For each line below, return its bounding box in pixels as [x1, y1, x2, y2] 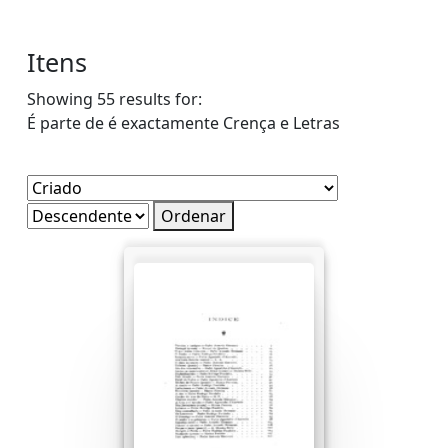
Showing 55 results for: [27, 87, 202, 110]
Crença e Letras [223, 111, 340, 134]
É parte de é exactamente [27, 111, 219, 134]
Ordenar [161, 204, 226, 227]
